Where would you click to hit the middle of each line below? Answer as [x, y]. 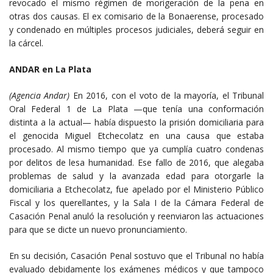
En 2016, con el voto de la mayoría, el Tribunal [168, 95]
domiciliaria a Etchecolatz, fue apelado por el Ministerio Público [136, 189]
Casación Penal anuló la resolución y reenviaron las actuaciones [136, 216]
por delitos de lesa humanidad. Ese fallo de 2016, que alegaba [136, 162]
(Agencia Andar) [41, 95]
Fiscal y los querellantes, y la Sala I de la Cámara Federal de [136, 202]
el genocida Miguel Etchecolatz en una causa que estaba [136, 135]
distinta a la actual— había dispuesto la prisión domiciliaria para [136, 122]
